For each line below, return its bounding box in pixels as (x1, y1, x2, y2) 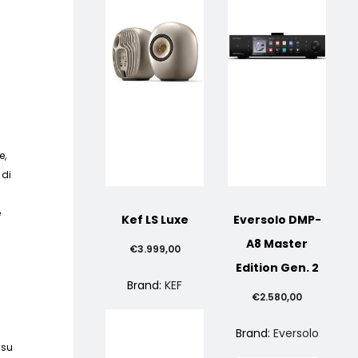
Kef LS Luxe (121, 212, 189, 228)
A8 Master (246, 236, 308, 252)
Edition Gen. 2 (235, 260, 319, 276)
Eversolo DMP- (233, 212, 321, 228)
